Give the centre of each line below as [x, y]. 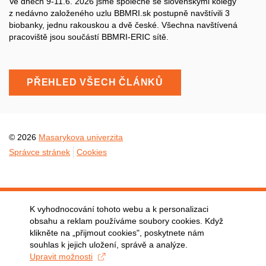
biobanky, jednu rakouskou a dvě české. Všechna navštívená [123, 25]
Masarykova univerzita [81, 137]
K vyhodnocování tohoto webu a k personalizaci [119, 209]
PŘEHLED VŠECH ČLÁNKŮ [95, 83]
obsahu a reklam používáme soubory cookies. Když [126, 221]
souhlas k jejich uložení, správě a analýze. [109, 245]
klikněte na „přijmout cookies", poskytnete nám [117, 233]
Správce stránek [39, 152]
